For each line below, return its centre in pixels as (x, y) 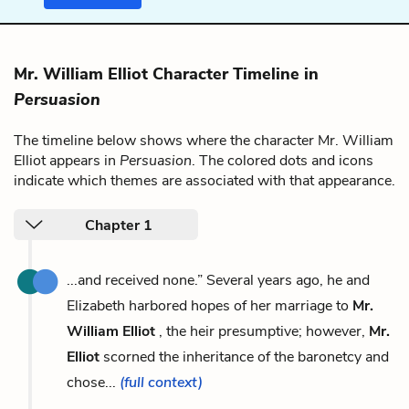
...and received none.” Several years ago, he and (218, 280)
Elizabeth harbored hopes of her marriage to (210, 305)
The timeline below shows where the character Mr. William (204, 140)
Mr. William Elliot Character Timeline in (166, 73)
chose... (93, 382)
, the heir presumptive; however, (262, 331)
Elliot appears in (67, 160)
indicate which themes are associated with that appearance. (204, 180)
